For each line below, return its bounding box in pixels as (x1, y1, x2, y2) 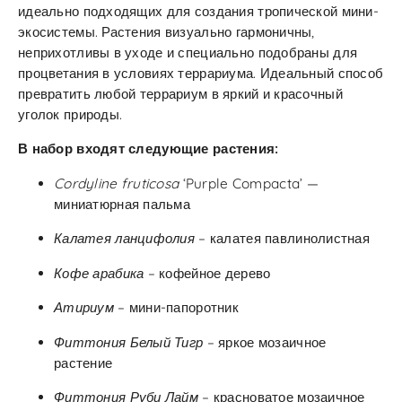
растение (54, 354, 113, 371)
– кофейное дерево (144, 264, 271, 282)
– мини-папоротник (113, 299, 240, 317)
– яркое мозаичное (203, 333, 327, 351)
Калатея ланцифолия (54, 230, 196, 248)
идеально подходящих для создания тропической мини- (18, 3, 379, 20)
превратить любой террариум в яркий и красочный (18, 85, 343, 102)
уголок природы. (18, 106, 123, 123)
